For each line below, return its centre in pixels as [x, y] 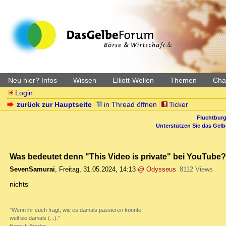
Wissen [85, 80]
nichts [19, 184]
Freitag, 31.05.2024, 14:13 [97, 169]
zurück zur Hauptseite [54, 104]
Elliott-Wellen [133, 80]
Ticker [178, 104]
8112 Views [196, 169]
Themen [183, 80]
